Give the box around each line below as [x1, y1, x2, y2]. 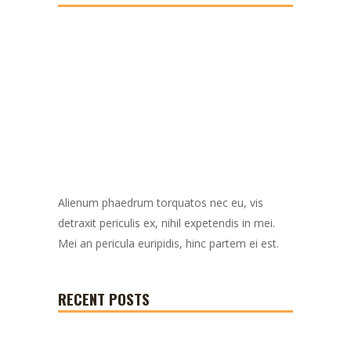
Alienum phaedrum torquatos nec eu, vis [58, 195, 263, 211]
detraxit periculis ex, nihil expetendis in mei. [58, 215, 275, 231]
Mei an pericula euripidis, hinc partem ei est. [58, 236, 279, 251]
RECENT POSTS [58, 288, 150, 310]
